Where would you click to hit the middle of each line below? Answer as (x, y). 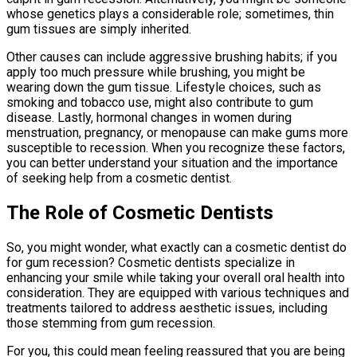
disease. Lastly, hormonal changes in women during (149, 117)
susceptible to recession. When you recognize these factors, (176, 147)
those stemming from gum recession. (111, 323)
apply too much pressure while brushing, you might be (156, 72)
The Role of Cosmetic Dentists (140, 212)
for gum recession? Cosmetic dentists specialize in (151, 262)
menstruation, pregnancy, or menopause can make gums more (177, 132)
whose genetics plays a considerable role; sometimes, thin (170, 14)
